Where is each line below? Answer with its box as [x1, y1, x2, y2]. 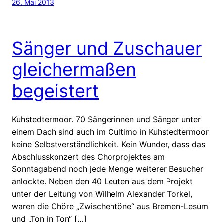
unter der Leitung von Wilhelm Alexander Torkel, [12, 188, 192, 199]
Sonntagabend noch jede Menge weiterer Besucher [12, 164, 203, 174]
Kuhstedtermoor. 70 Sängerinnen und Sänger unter [12, 114, 201, 124]
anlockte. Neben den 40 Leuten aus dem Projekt [12, 176, 193, 186]
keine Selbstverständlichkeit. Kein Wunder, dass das [12, 139, 205, 149]
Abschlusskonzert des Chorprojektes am [12, 151, 165, 162]
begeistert [12, 79, 99, 102]
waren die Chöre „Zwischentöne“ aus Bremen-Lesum [12, 201, 208, 211]
